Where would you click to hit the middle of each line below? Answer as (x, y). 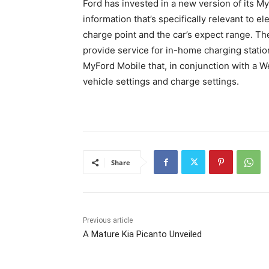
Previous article (108, 221)
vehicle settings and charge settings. (161, 82)
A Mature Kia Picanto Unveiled (142, 234)
